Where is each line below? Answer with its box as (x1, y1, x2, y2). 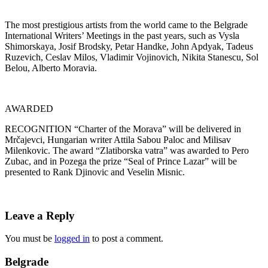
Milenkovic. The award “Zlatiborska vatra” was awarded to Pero (5, 145, 249, 156)
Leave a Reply (5, 209, 75, 222)
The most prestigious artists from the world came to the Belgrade (5, 19, 248, 30)
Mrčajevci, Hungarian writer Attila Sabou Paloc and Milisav (5, 134, 231, 145)
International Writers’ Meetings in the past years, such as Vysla (5, 30, 239, 41)
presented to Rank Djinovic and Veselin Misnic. (5, 166, 185, 177)
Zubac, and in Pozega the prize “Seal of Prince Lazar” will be (5, 156, 237, 166)
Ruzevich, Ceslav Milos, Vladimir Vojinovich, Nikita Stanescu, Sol (5, 51, 258, 62)
